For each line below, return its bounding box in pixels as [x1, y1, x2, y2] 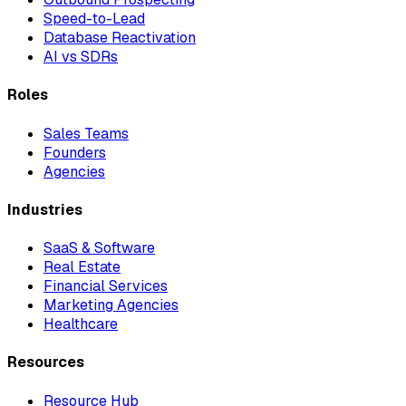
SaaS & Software [43, 238, 155, 258]
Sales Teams [43, 123, 129, 143]
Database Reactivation [43, 28, 196, 48]
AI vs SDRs [43, 47, 118, 67]
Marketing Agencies [43, 295, 179, 315]
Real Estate [43, 257, 121, 277]
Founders [43, 142, 106, 162]
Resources [7, 353, 84, 372]
